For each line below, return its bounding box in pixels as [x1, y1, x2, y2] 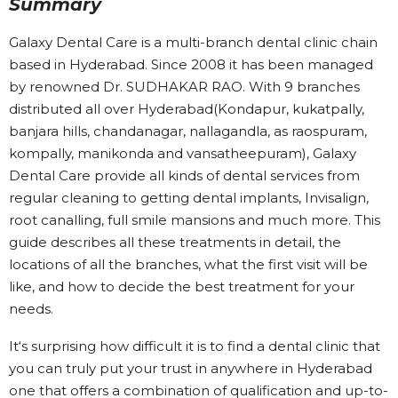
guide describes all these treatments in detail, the [9, 233, 341, 251]
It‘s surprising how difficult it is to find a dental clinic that [9, 337, 380, 354]
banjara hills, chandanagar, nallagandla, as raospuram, [9, 122, 367, 139]
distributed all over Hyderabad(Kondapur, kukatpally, [9, 99, 364, 117]
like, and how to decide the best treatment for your [9, 277, 354, 295]
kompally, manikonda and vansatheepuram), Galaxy [9, 144, 356, 162]
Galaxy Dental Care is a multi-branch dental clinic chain [9, 33, 378, 51]
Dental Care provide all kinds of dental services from [9, 166, 360, 184]
